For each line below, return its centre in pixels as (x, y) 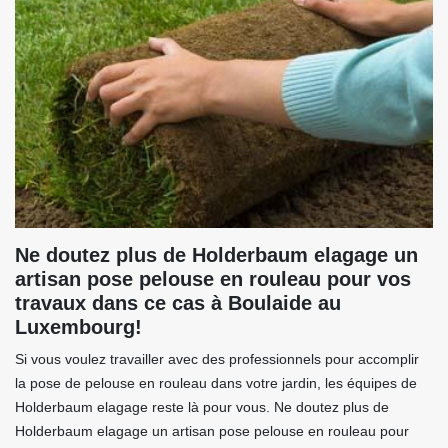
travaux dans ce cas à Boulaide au (178, 303)
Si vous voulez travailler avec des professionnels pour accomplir (217, 359)
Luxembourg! (78, 327)
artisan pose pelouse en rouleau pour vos (213, 279)
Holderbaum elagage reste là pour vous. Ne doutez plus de (202, 407)
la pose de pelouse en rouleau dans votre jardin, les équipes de (216, 383)
